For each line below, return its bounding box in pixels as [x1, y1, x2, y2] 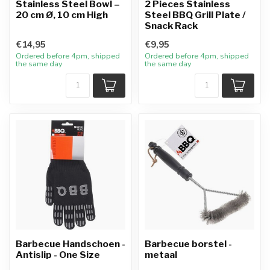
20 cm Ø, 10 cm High [16, 9, 108, 20]
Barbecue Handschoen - [16, 238, 125, 250]
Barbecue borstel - [145, 238, 232, 250]
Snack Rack [145, 20, 198, 31]
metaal [145, 249, 177, 260]
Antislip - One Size [16, 249, 100, 260]
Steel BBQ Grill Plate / [145, 9, 246, 20]
